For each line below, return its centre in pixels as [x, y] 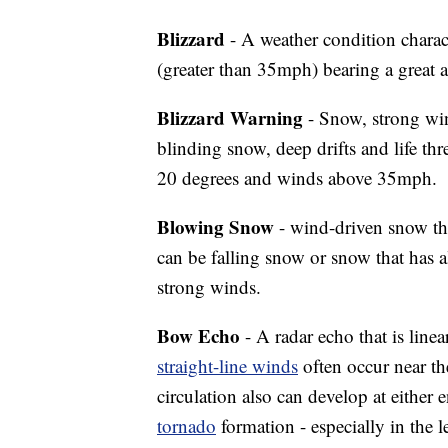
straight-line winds [227, 365]
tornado [186, 425]
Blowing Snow [215, 226]
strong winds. [209, 286]
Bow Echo [198, 335]
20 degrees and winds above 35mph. [297, 177]
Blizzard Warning [230, 117]
